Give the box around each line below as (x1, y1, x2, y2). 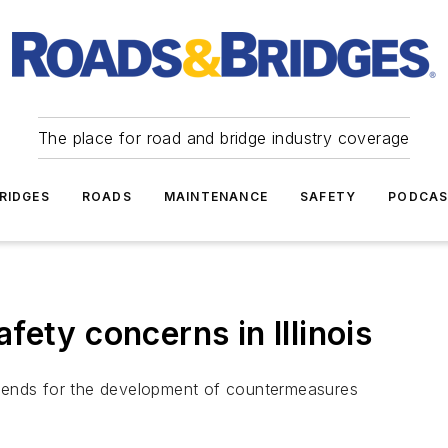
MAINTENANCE (163, 189, 268, 204)
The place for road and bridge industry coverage (38, 128, 410, 148)
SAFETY (300, 189, 357, 204)
